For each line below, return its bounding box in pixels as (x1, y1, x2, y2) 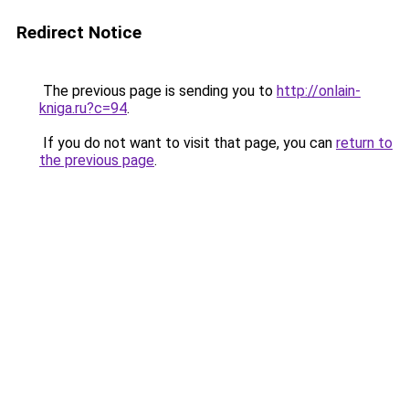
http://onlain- (277, 82, 361, 100)
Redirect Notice (16, 22, 142, 43)
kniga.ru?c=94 (39, 100, 127, 117)
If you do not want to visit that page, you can (39, 134, 336, 152)
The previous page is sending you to (39, 82, 277, 100)
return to (336, 134, 393, 152)
